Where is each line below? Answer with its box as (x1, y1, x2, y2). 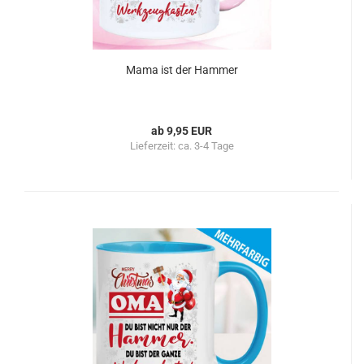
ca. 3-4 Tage (177, 140, 234, 152)
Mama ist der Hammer (125, 63, 238, 76)
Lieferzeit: (129, 140, 178, 152)
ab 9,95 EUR (151, 124, 212, 137)
